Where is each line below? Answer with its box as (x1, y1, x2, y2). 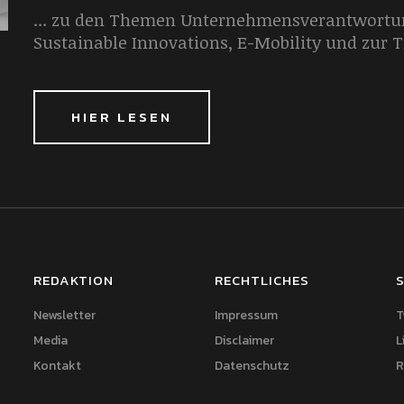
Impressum (214, 306, 278, 325)
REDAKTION (33, 270, 115, 290)
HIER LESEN (71, 106, 173, 127)
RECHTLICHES (214, 270, 309, 290)
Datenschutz (214, 356, 289, 375)
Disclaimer (214, 331, 274, 350)
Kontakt (33, 356, 82, 375)
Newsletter (33, 306, 96, 325)
